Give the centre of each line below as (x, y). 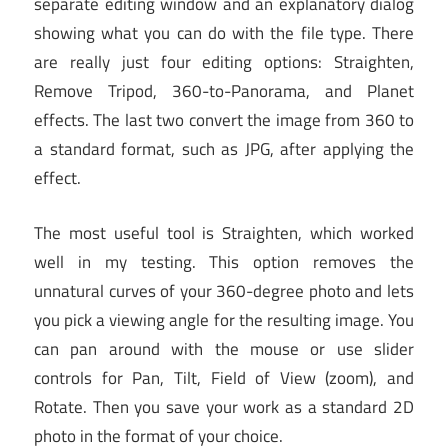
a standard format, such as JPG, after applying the (224, 149)
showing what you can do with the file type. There (224, 33)
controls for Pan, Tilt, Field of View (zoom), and (224, 377)
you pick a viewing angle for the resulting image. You (224, 319)
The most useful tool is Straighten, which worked (224, 232)
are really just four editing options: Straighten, (224, 62)
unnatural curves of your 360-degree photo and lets (224, 290)
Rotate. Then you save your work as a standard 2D (224, 406)
